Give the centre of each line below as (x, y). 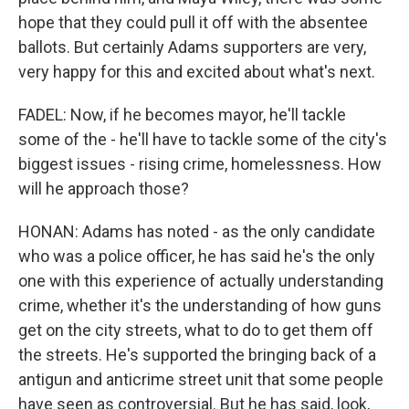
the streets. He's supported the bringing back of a (197, 355)
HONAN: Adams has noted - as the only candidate (197, 231)
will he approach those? (104, 189)
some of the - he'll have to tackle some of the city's (203, 139)
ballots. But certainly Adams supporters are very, (192, 47)
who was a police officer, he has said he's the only (197, 256)
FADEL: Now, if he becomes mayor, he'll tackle (182, 115)
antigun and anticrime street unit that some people (201, 379)
